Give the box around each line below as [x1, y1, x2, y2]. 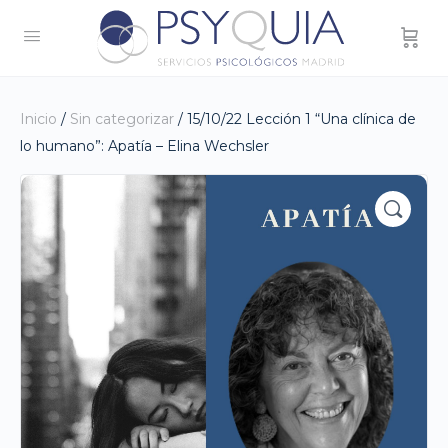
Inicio [20, 110, 57, 128]
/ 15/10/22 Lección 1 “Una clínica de [174, 110, 416, 128]
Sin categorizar [70, 110, 174, 128]
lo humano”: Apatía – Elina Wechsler [20, 137, 269, 155]
